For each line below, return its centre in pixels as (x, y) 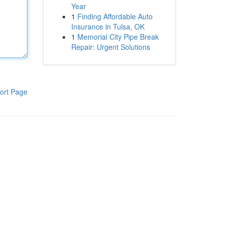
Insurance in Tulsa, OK (108, 26)
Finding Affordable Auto (115, 16)
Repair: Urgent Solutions (110, 47)
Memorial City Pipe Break (118, 37)
